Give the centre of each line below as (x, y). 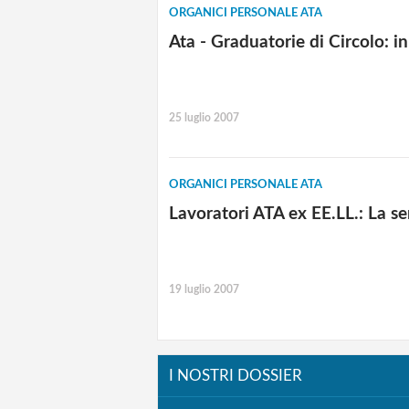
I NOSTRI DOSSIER (236, 376)
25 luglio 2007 (204, 117)
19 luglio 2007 (204, 290)
